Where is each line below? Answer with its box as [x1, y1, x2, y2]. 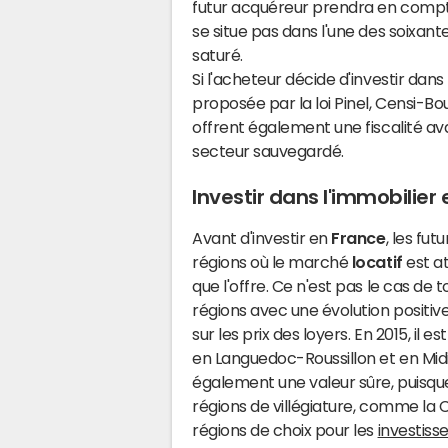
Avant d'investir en [192, 230, 332, 246]
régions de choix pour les [192, 422, 378, 438]
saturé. [192, 47, 243, 63]
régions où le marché [192, 254, 352, 270]
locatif [351, 254, 403, 270]
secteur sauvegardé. [192, 143, 344, 159]
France [331, 230, 386, 246]
